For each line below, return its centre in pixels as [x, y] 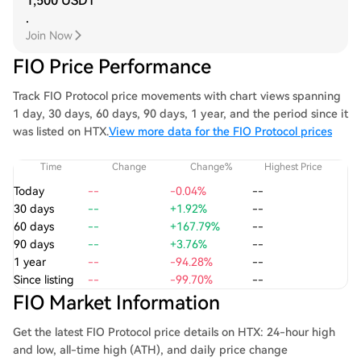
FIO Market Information [116, 303]
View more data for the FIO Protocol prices [220, 131]
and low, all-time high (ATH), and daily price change [150, 350]
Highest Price [293, 167]
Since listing [44, 280]
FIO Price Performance [112, 67]
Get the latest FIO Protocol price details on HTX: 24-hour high [174, 332]
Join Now [49, 35]
